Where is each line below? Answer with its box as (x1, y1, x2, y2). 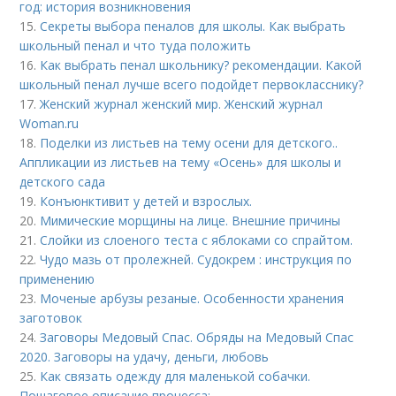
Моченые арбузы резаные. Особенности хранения (40, 289, 345, 307)
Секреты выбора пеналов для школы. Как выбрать (40, 17, 346, 34)
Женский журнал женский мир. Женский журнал (40, 95, 324, 112)
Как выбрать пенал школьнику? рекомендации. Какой (40, 56, 362, 73)
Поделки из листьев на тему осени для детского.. (40, 133, 339, 151)
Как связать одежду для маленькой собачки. (40, 367, 311, 385)
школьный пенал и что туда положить (19, 36, 252, 54)
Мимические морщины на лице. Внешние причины (40, 211, 341, 229)
